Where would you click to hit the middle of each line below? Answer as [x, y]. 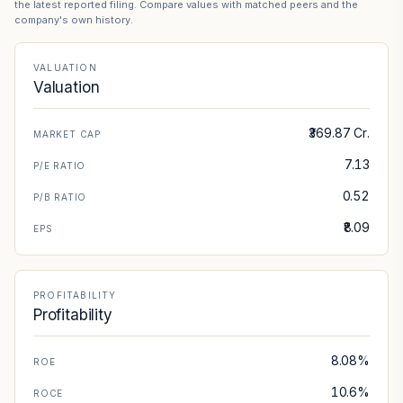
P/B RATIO [60, 197]
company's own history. [74, 20]
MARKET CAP [67, 134]
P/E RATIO [60, 166]
